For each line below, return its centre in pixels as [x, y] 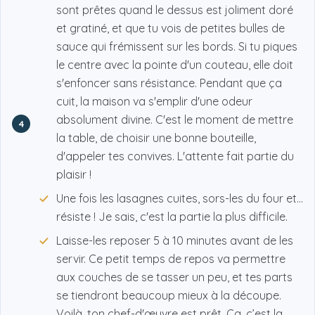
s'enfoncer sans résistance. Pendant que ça [169, 83]
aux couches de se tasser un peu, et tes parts [174, 277]
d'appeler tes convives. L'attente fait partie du [175, 156]
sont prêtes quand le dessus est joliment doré [175, 10]
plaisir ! [74, 175]
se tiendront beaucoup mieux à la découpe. [169, 296]
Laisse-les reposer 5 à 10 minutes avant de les [175, 241]
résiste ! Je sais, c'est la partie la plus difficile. [172, 217]
